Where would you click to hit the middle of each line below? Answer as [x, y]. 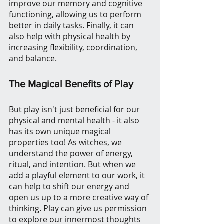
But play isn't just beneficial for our [75, 110]
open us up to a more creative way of [80, 198]
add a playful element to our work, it [78, 176]
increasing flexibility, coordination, [74, 48]
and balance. [33, 59]
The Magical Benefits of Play [71, 84]
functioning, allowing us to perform [76, 15]
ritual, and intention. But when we [73, 165]
